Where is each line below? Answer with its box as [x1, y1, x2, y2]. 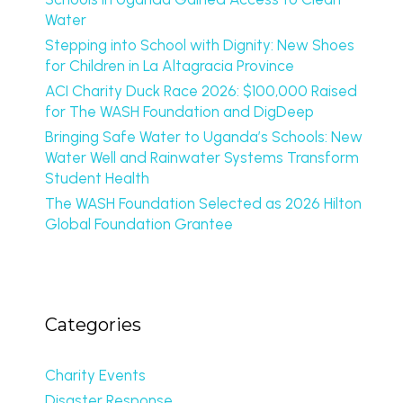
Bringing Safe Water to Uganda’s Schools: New [45, 128, 363, 146]
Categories [45, 314, 141, 336]
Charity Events [45, 366, 146, 384]
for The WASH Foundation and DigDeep [45, 103, 314, 121]
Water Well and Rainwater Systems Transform [45, 148, 359, 166]
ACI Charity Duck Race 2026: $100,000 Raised [45, 82, 357, 100]
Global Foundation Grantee [45, 215, 233, 233]
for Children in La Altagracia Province [45, 57, 294, 75]
